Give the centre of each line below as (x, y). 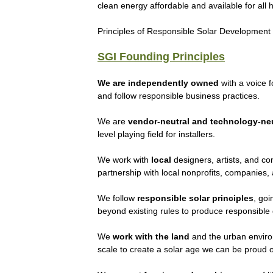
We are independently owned (159, 83)
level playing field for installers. (156, 134)
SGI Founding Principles (161, 57)
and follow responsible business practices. (179, 96)
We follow (117, 198)
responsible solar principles (195, 198)
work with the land (151, 237)
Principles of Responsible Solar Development (184, 31)
